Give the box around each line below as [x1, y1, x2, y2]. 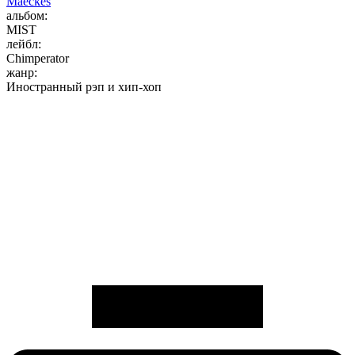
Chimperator [6, 52, 69, 66]
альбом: [6, 9, 48, 23]
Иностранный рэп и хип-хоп [6, 80, 162, 94]
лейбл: [6, 37, 41, 52]
